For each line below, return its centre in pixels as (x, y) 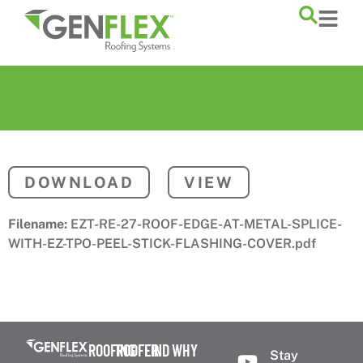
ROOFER (138, 350)
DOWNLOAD (79, 183)
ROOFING (111, 350)
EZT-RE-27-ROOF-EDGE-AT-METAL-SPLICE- (206, 224)
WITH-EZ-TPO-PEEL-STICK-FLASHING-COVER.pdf (162, 244)
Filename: (39, 224)
